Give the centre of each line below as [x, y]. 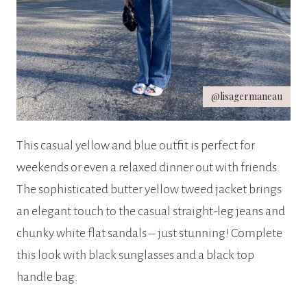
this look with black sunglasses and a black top [135, 255]
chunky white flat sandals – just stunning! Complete [149, 233]
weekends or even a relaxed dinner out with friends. [148, 168]
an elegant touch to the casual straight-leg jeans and [151, 211]
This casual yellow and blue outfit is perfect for [136, 146]
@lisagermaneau [247, 97]
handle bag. [47, 277]
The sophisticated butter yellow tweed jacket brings [149, 189]
